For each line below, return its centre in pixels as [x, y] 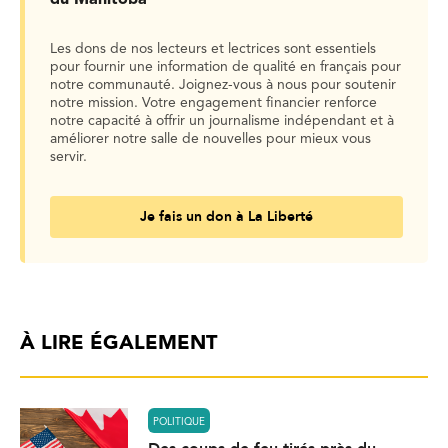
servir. [68, 157]
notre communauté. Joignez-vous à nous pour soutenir [223, 85]
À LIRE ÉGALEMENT [118, 344]
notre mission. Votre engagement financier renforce [213, 103]
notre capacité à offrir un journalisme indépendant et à [222, 121]
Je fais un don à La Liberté [226, 217]
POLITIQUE [179, 421]
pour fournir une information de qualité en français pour [225, 67]
